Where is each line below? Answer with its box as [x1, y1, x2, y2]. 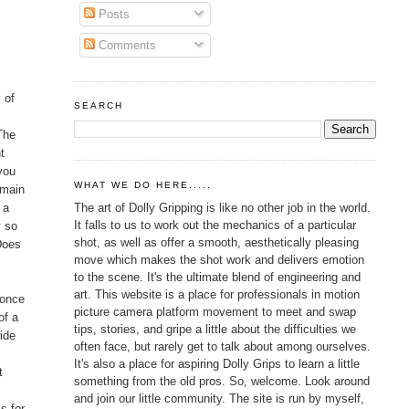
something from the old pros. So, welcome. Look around [73, 373, 370, 388]
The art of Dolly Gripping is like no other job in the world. [73, 200, 371, 215]
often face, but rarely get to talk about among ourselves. [73, 339, 371, 353]
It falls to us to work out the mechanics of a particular [73, 217, 356, 232]
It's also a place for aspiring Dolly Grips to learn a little [73, 356, 360, 371]
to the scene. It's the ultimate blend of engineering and [73, 269, 361, 284]
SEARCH [73, 100, 123, 111]
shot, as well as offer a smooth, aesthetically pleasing [73, 235, 359, 249]
